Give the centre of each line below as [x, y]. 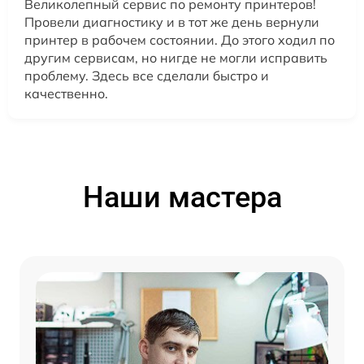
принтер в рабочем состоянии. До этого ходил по [180, 40]
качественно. [66, 94]
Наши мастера [182, 198]
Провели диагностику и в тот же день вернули [172, 22]
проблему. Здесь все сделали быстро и [147, 76]
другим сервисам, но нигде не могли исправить [176, 58]
